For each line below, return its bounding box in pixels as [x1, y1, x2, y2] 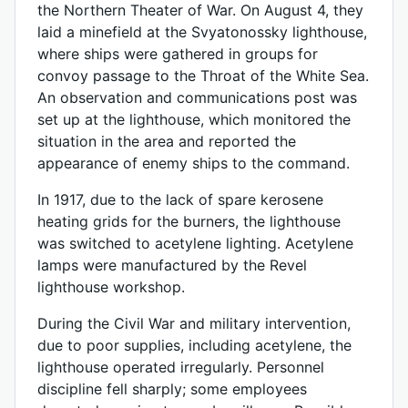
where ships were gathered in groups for [37, 45, 318, 63]
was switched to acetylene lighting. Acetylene [37, 234, 353, 252]
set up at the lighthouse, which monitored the [37, 110, 351, 128]
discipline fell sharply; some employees [37, 380, 307, 398]
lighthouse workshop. [37, 278, 185, 296]
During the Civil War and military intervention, [37, 314, 351, 332]
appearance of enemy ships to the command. [37, 154, 350, 172]
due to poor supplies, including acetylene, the [37, 336, 352, 354]
